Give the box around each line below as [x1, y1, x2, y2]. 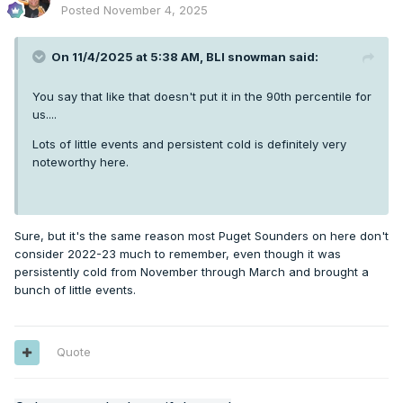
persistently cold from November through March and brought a [14, 264, 369, 280]
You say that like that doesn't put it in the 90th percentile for [32, 89, 372, 104]
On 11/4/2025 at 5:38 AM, [51, 49, 206, 65]
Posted [61, 3, 103, 18]
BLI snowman [206, 49, 286, 65]
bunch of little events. [14, 282, 136, 298]
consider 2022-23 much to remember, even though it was [14, 246, 341, 262]
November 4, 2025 [103, 3, 208, 18]
